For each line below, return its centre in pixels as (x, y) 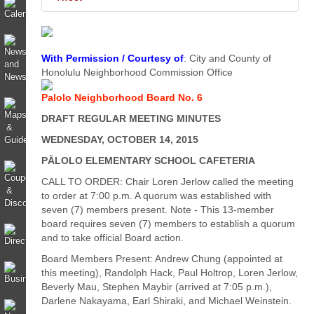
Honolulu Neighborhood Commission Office (137, 72)
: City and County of (228, 58)
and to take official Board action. (113, 238)
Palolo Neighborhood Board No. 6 (122, 97)
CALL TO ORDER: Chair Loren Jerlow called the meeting (168, 182)
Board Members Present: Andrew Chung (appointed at (162, 259)
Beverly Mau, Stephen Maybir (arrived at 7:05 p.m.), (157, 287)
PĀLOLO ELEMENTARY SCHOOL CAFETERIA (149, 161)
